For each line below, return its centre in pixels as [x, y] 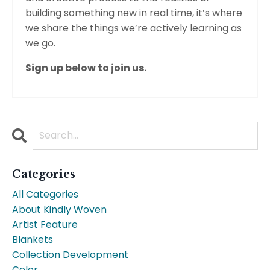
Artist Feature [45, 224]
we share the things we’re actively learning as [133, 28]
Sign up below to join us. [86, 67]
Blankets [33, 239]
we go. [40, 43]
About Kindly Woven [59, 209]
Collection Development [70, 254]
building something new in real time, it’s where [134, 13]
